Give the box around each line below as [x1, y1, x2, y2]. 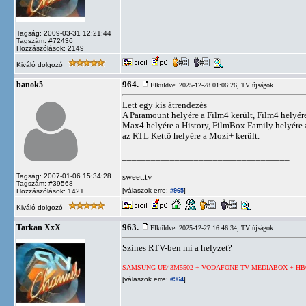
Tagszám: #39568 [16, 180, 73, 187]
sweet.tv [122, 171, 152, 182]
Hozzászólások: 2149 [16, 44, 84, 52]
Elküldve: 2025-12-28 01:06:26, [150, 81, 241, 89]
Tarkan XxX [16, 223, 61, 232]
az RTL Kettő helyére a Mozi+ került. [122, 130, 260, 141]
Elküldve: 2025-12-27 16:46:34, [150, 224, 241, 232]
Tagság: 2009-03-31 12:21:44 [16, 29, 111, 37]
